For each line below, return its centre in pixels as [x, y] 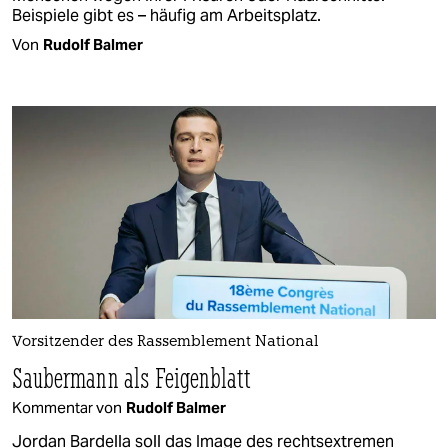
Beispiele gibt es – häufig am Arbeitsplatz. [166, 16]
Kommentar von [67, 407]
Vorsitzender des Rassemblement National [165, 342]
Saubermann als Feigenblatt [132, 377]
